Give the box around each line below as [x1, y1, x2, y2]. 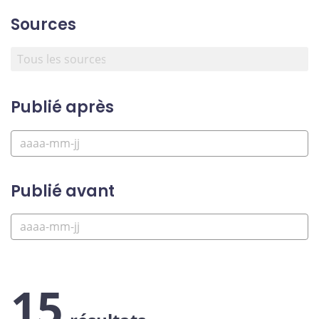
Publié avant [11, 179, 115, 202]
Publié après [11, 96, 114, 119]
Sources [11, 13, 76, 36]
